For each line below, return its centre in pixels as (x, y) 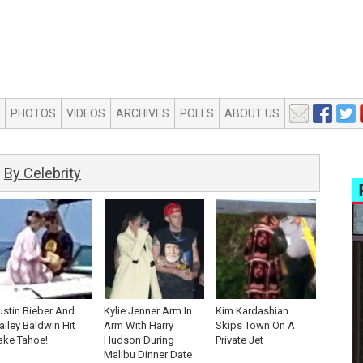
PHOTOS (33, 113)
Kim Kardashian (252, 311)
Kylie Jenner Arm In (148, 311)
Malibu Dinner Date (148, 354)
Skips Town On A (255, 325)
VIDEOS (86, 113)
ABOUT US (252, 113)
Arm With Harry (139, 325)
